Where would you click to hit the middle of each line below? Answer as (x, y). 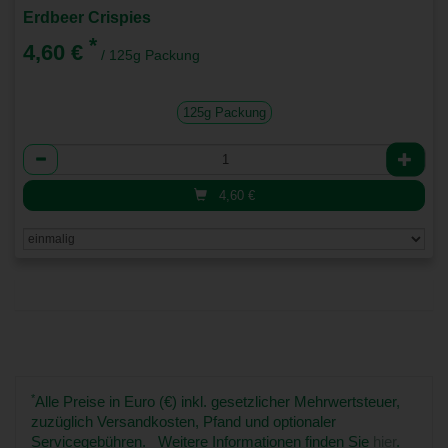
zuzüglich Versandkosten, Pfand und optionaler (183, 422)
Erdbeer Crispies (87, 18)
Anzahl (46, 153)
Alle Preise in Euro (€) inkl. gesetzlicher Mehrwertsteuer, (217, 402)
